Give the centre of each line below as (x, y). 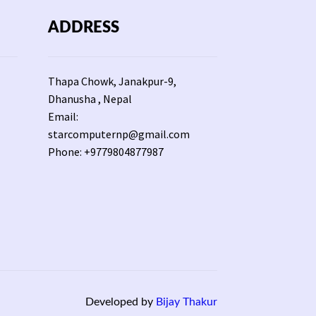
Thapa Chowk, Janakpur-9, (112, 81)
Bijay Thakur (186, 302)
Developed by (120, 302)
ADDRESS (83, 28)
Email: (63, 117)
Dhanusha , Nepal (90, 99)
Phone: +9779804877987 (105, 152)
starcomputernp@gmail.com (119, 134)
